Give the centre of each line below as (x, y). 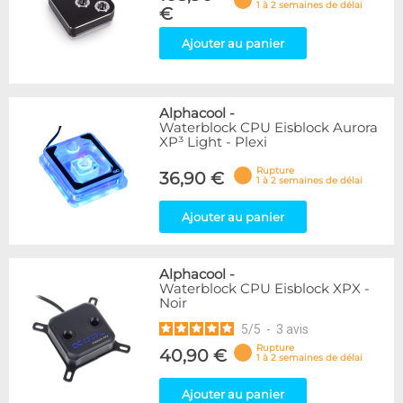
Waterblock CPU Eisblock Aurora (269, 128)
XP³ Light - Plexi (213, 142)
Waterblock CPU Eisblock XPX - (264, 289)
